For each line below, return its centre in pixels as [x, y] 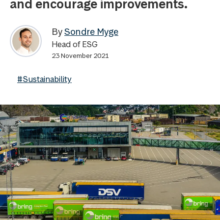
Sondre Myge [91, 32]
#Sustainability [44, 79]
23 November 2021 [80, 55]
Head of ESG [75, 44]
